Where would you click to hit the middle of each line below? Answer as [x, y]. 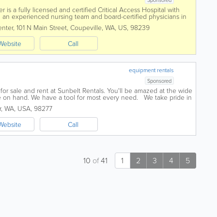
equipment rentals [152, 70]
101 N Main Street [42, 27]
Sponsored [160, 81]
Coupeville [86, 27]
